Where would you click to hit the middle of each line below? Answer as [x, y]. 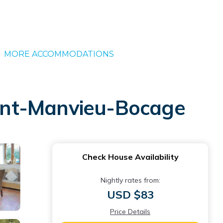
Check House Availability [130, 157]
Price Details [130, 212]
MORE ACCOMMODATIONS [59, 54]
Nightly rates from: [130, 180]
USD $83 [130, 195]
